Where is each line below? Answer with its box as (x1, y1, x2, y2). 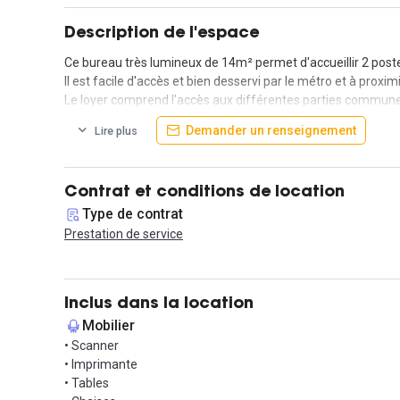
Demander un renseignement (185, 123, 356, 137)
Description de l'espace (64, 25, 259, 42)
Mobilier (82, 317, 135, 334)
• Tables (64, 376, 109, 390)
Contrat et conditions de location (64, 185, 345, 201)
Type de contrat (82, 205, 183, 222)
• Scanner (64, 338, 119, 353)
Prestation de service (64, 227, 183, 241)
